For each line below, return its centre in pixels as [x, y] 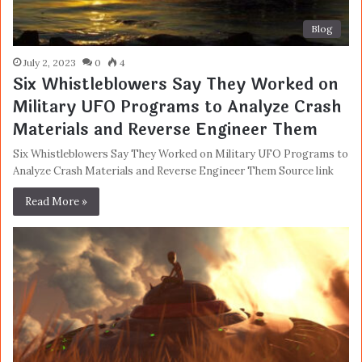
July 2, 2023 [50, 63]
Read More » [56, 202]
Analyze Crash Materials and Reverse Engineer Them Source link [173, 171]
